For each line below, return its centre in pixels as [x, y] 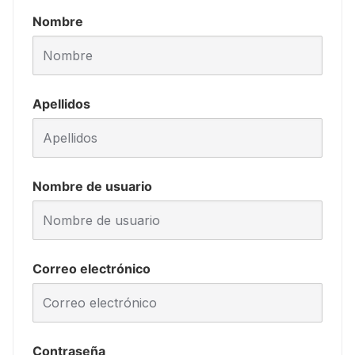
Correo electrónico [92, 269]
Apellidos [61, 104]
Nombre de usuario [92, 186]
